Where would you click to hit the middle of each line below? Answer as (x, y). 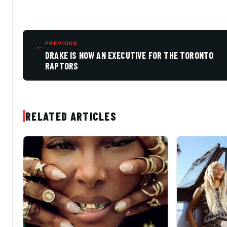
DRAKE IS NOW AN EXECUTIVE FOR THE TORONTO (129, 55)
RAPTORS (62, 66)
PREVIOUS (62, 43)
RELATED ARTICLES (71, 116)
